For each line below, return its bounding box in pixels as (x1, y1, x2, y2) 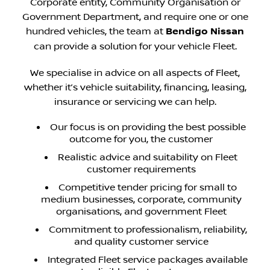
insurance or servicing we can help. (54, 96, 216, 107)
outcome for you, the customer (69, 133, 213, 145)
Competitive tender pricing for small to (58, 181, 237, 193)
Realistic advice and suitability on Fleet (58, 151, 237, 163)
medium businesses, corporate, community (40, 193, 242, 205)
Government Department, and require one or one (22, 11, 248, 22)
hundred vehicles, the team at (26, 25, 166, 37)
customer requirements (86, 163, 196, 175)
